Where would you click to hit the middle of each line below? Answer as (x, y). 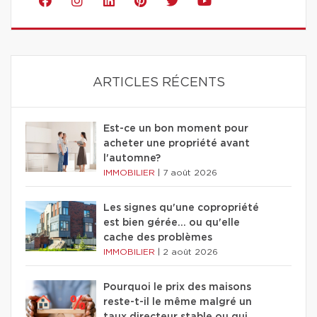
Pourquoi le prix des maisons (177, 287)
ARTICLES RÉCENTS (158, 82)
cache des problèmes (158, 237)
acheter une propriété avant (177, 143)
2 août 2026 (190, 252)
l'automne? (132, 158)
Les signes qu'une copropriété (181, 208)
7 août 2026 (190, 172)
